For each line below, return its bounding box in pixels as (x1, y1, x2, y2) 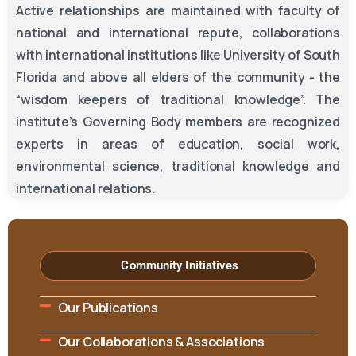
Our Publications (57, 299, 158, 316)
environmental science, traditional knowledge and (16, 157, 340, 175)
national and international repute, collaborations (16, 24, 340, 41)
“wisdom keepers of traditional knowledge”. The (16, 91, 340, 108)
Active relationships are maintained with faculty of (16, 2, 340, 19)
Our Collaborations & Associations (57, 333, 265, 350)
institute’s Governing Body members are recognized (16, 113, 340, 130)
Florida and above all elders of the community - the (16, 68, 340, 86)
